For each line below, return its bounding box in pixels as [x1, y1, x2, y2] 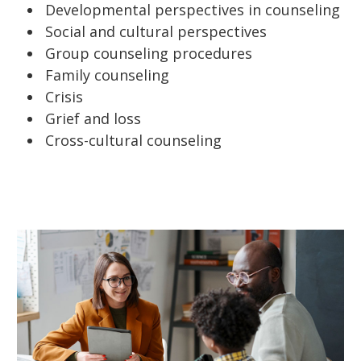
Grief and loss [45, 109, 141, 129]
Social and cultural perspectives [45, 22, 267, 42]
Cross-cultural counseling [45, 131, 222, 151]
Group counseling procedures [45, 44, 252, 64]
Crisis [45, 87, 83, 107]
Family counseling [45, 65, 169, 85]
